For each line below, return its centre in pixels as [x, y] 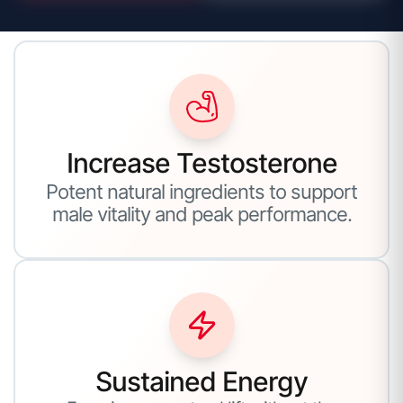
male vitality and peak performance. [201, 214]
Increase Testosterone [201, 162]
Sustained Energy [201, 381]
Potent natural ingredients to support [201, 191]
